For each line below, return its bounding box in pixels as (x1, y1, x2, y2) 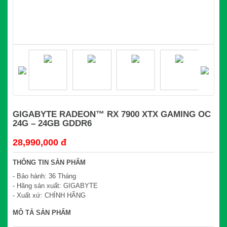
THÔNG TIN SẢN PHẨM (13, 159, 86, 167)
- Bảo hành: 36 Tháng (13, 172, 76, 180)
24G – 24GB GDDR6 (13, 119, 92, 129)
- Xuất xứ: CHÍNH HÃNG (13, 192, 86, 200)
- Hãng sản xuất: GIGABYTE (13, 182, 98, 190)
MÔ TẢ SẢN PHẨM (13, 209, 71, 217)
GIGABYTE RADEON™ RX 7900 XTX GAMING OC (13, 109, 211, 120)
